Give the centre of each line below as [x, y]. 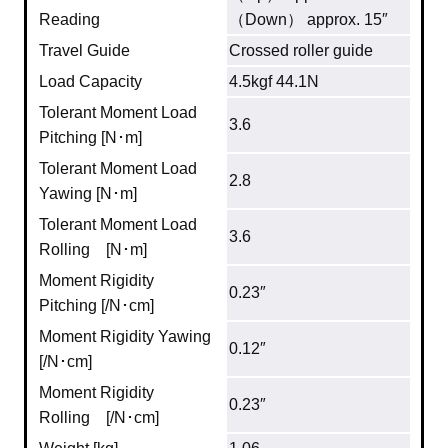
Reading [69, 19]
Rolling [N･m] [93, 249]
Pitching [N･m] [90, 137]
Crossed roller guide [301, 50]
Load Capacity [90, 81]
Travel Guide [84, 50]
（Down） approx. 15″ [308, 19]
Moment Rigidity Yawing [125, 336]
